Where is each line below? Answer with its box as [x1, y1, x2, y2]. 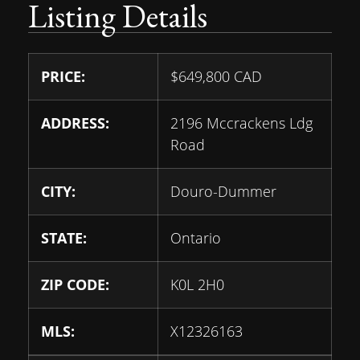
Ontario [170, 227, 221, 247]
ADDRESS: [41, 112, 109, 133]
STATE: [41, 227, 87, 247]
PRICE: [41, 66, 85, 86]
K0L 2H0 [170, 274, 224, 294]
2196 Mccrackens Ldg [170, 112, 313, 133]
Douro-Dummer [170, 181, 276, 201]
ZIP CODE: [41, 274, 109, 294]
